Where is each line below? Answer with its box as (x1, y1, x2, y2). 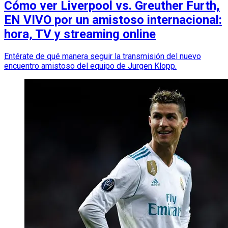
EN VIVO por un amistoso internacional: (4, 13, 222, 27)
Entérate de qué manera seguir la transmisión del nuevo (4, 51, 201, 62)
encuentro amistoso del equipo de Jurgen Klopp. (4, 61, 177, 71)
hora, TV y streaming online (4, 27, 156, 42)
